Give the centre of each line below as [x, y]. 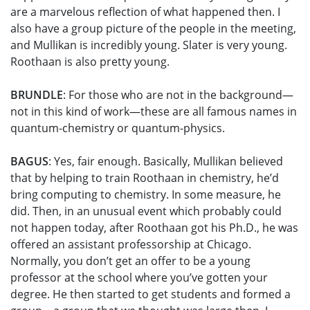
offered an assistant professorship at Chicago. [131, 245]
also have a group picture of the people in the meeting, [153, 29]
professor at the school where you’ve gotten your [139, 278]
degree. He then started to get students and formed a [151, 294]
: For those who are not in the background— [178, 95]
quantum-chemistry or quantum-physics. [119, 128]
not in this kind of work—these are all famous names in [154, 112]
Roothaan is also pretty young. [90, 62]
